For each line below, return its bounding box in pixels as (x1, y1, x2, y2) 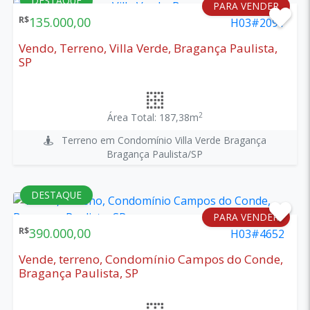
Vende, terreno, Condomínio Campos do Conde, (18, 250, 283, 267)
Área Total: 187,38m (107, 110, 199, 124)
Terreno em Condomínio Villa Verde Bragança (53, 133, 266, 147)
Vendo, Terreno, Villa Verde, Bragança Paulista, (18, 39, 277, 56)
